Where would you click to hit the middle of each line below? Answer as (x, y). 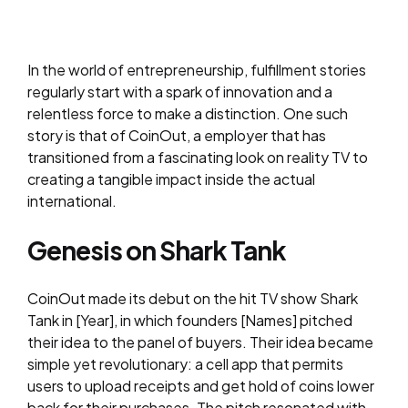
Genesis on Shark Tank (157, 250)
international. (72, 201)
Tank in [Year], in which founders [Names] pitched (190, 320)
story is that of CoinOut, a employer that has (177, 135)
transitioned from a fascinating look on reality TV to (198, 157)
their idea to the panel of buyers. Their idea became (200, 342)
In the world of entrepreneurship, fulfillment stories (197, 70)
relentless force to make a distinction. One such (188, 113)
